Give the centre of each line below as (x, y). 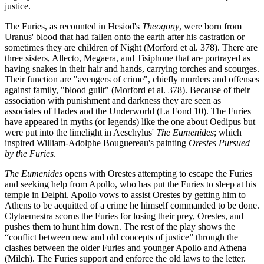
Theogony (161, 26)
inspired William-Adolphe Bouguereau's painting (97, 143)
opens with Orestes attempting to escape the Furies (157, 173)
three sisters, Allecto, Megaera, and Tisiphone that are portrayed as (128, 58)
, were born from (210, 26)
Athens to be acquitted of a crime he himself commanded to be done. (132, 205)
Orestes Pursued (219, 143)
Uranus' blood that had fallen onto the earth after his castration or (125, 37)
